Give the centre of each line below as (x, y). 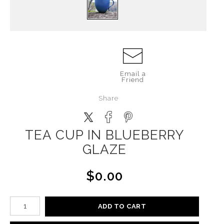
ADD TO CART (122, 206)
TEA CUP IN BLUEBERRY (104, 135)
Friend (133, 80)
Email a (133, 74)
